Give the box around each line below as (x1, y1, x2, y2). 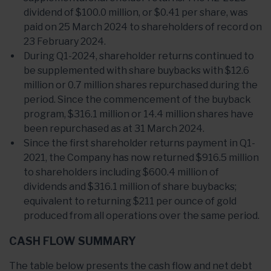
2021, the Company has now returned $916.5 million (24, 152, 259, 163)
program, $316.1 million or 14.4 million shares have (24, 108, 253, 120)
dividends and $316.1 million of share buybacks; (24, 181, 237, 192)
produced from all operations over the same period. (24, 210, 260, 221)
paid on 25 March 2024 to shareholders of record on (24, 21, 262, 33)
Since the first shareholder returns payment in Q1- (24, 137, 255, 149)
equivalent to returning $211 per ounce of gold (24, 195, 237, 207)
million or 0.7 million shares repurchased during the (24, 79, 258, 91)
